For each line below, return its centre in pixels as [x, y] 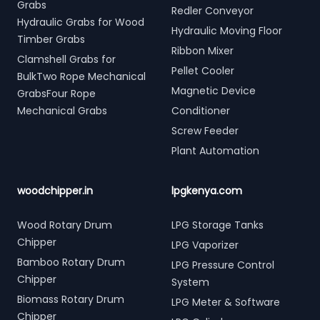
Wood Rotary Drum [65, 225]
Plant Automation [215, 151]
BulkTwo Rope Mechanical [81, 76]
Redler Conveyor [212, 11]
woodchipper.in [55, 191]
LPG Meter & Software [226, 302]
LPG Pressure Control [223, 265]
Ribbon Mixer [202, 51]
